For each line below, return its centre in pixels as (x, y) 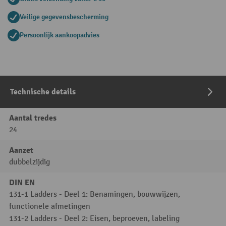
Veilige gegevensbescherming (64, 17)
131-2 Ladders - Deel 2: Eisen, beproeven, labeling (94, 219)
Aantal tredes (33, 118)
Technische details (43, 92)
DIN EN (22, 183)
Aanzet (21, 150)
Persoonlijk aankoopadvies (60, 35)
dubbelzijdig (30, 162)
